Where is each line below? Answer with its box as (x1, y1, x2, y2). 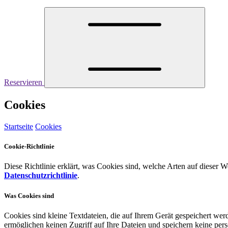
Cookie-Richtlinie (4, 142, 54, 151)
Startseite (4, 122, 33, 131)
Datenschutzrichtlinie (4, 171, 77, 180)
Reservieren (4, 78, 44, 87)
